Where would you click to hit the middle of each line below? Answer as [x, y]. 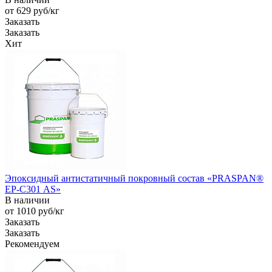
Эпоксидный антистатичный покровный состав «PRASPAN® [134, 178]
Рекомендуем [32, 243]
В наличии [27, 200]
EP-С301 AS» [33, 189]
